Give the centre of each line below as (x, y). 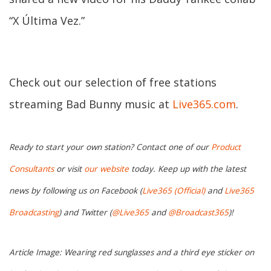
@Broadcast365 (198, 213)
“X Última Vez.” (47, 21)
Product (226, 147)
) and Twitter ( (85, 213)
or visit (69, 169)
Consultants (31, 169)
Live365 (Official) (174, 191)
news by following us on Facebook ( (76, 191)
